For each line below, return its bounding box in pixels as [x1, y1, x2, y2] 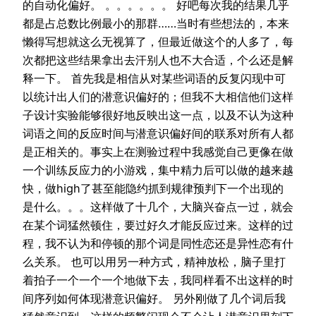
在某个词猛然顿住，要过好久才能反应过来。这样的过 [23, 217, 293, 232]
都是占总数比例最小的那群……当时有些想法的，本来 [23, 16, 289, 30]
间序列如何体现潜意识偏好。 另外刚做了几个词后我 [23, 291, 286, 305]
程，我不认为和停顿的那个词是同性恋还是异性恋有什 [23, 236, 293, 250]
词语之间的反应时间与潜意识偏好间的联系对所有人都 [23, 126, 293, 140]
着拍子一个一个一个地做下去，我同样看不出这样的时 [23, 272, 293, 287]
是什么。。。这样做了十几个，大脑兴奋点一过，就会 [23, 199, 293, 214]
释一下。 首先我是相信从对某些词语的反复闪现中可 [23, 71, 286, 85]
